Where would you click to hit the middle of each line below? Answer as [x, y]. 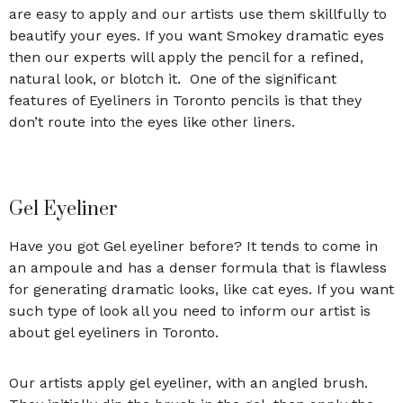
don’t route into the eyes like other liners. [154, 121]
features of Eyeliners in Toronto [117, 100]
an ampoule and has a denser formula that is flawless [198, 267]
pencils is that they [294, 100]
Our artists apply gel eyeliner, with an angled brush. [188, 382]
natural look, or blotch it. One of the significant [173, 78]
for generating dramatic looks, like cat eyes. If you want [201, 289]
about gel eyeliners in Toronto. [114, 332]
